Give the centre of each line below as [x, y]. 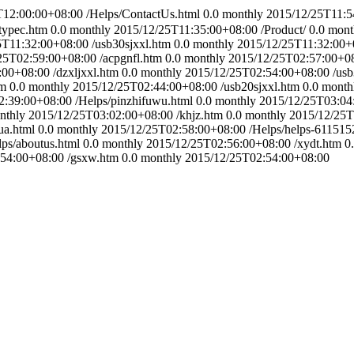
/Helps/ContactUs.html [143, 14]
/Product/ [283, 30]
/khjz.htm [200, 115]
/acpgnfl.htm [131, 58]
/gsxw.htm [93, 158]
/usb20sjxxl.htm [260, 87]
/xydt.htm [318, 143]
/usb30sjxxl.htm [131, 44]
